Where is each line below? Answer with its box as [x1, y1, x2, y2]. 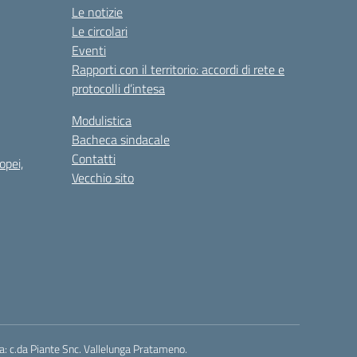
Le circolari [72, 21, 127, 41]
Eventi [72, 40, 106, 60]
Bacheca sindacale [72, 129, 170, 149]
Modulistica [72, 110, 131, 130]
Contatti [72, 148, 116, 168]
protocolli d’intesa [72, 78, 165, 98]
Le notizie [72, 2, 123, 22]
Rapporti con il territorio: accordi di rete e [72, 59, 284, 79]
